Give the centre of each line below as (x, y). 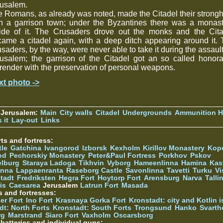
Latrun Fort (99, 185)
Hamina (194, 163)
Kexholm (125, 148)
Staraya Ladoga (49, 163)
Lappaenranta (40, 170)
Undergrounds (147, 112)
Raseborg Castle (94, 170)
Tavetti (178, 170)
